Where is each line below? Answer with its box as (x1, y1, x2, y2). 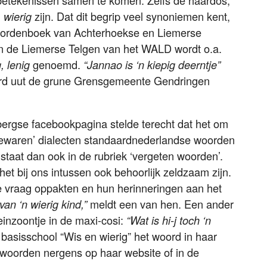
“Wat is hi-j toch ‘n (126, 213, 211, 228)
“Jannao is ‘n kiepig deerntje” (83, 57, 221, 73)
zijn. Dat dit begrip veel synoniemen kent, (32, 8, 230, 24)
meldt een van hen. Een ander (90, 196, 234, 212)
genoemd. (33, 57, 83, 73)
